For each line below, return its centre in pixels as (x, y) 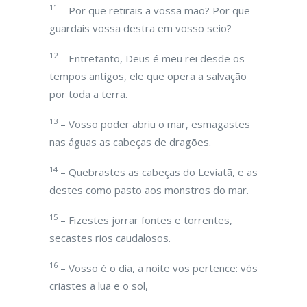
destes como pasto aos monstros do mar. (149, 190)
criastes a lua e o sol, (99, 286)
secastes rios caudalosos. (110, 238)
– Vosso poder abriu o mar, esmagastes (154, 124)
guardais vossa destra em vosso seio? (140, 28)
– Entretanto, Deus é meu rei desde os (151, 58)
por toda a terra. (88, 94)
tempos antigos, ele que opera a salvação (148, 76)
